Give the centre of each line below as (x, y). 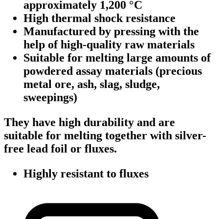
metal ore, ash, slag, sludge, (92, 84)
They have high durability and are (89, 122)
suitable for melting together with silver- (105, 135)
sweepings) (50, 97)
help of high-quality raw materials (109, 44)
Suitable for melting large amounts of (117, 57)
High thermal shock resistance (99, 18)
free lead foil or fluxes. (60, 148)
